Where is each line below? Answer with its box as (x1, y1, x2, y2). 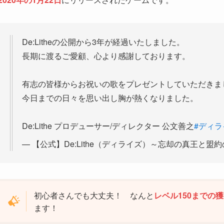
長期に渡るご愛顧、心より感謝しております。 (22, 49, 190, 61)
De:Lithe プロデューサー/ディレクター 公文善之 (22, 119, 194, 131)
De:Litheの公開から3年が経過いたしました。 (22, 35, 184, 47)
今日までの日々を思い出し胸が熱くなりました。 (22, 91, 198, 103)
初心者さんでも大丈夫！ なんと (34, 189, 154, 201)
